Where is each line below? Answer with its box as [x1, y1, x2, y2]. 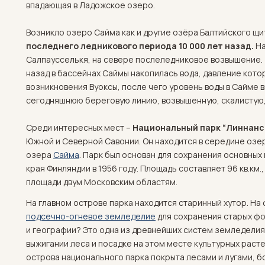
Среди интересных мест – [26, 122, 132, 133]
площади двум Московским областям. [26, 176, 177, 188]
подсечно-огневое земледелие [26, 211, 156, 222]
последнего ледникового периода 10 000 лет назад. [26, 40, 254, 51]
